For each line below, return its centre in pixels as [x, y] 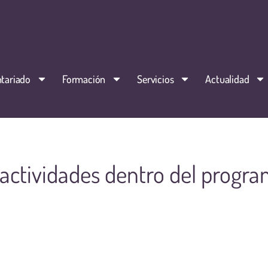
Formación [84, 79]
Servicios [156, 79]
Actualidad [227, 79]
